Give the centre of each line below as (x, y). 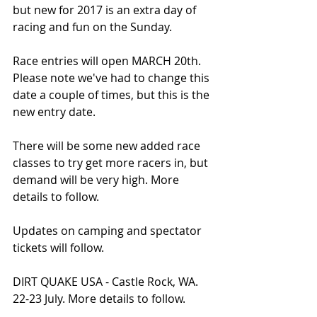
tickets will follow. (58, 247)
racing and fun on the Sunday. (94, 27)
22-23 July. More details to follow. (99, 298)
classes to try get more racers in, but (112, 162)
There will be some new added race (108, 145)
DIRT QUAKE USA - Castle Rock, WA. (107, 281)
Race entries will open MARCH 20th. (108, 60)
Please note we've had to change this (113, 77)
